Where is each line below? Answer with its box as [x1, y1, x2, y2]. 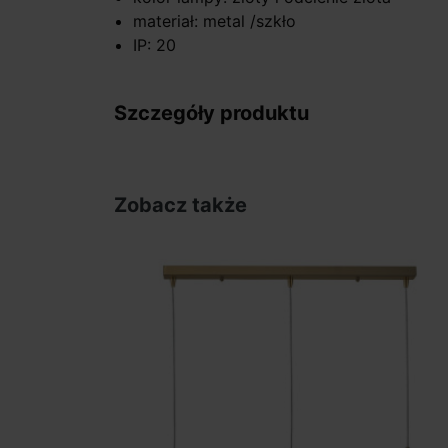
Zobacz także [114, 192, 247, 217]
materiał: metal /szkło [133, 10, 297, 31]
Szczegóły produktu [114, 100, 309, 125]
